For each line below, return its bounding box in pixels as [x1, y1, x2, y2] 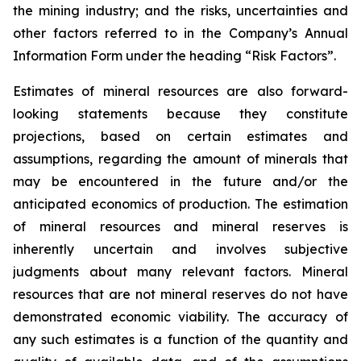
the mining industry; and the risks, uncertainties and [13, 2, 348, 19]
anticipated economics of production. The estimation [13, 196, 348, 212]
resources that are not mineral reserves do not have [13, 286, 348, 302]
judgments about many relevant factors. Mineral [13, 263, 348, 280]
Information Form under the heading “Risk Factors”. [13, 48, 336, 64]
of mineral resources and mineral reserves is [13, 218, 348, 234]
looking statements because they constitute [13, 106, 348, 122]
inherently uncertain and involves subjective [13, 241, 348, 257]
